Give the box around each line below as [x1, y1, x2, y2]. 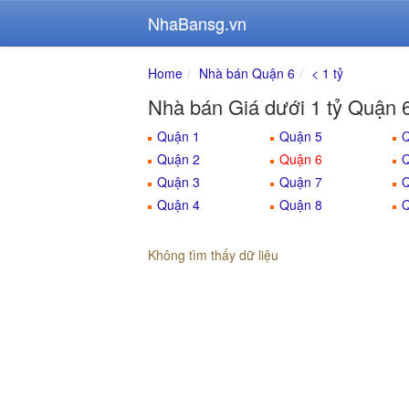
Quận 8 [279, 195, 322, 214]
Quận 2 [157, 150, 200, 168]
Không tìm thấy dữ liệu [148, 246, 278, 264]
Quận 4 [157, 195, 200, 214]
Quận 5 [279, 127, 322, 145]
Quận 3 [157, 173, 200, 191]
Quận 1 [157, 127, 200, 145]
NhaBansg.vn [148, 11, 246, 35]
